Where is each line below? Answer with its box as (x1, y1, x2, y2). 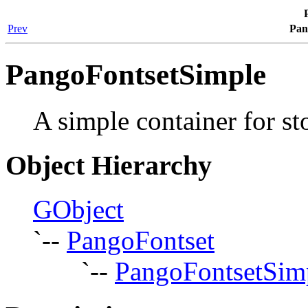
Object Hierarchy (5, 149, 212, 181)
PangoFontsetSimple (5, 58, 266, 91)
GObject (33, 195, 124, 225)
